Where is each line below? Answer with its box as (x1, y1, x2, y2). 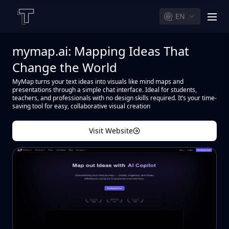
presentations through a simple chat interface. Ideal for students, (12, 85, 197, 94)
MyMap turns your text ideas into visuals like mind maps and (12, 77, 184, 86)
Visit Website (89, 126, 133, 135)
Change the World (12, 59, 117, 76)
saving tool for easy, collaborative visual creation (12, 102, 150, 110)
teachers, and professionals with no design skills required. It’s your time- (12, 94, 217, 102)
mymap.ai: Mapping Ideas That (12, 42, 189, 59)
